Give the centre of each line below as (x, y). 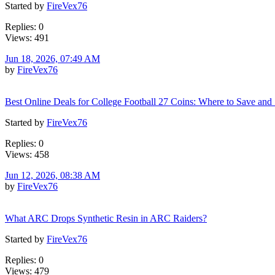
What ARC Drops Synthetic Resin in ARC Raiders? (106, 218)
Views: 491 (27, 37)
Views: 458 (27, 154)
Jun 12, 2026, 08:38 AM (52, 175)
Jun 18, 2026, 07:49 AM (52, 58)
